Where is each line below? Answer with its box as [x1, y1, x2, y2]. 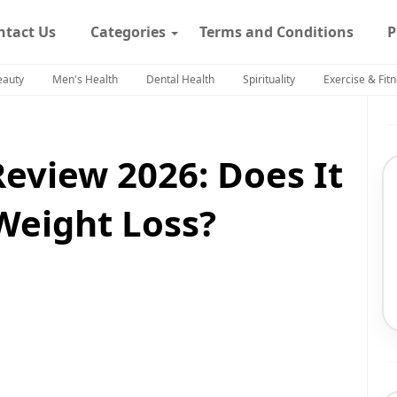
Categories [90, 22, 166, 42]
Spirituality [243, 72, 295, 87]
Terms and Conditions [199, 22, 354, 42]
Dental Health [146, 72, 214, 87]
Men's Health [52, 72, 118, 87]
